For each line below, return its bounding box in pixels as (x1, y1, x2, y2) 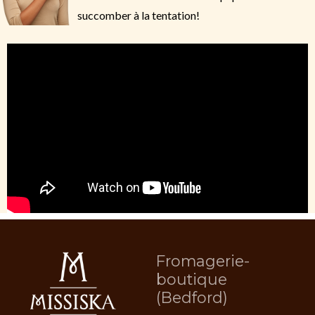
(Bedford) (155, 288, 228, 307)
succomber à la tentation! (77, 8, 200, 22)
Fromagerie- (155, 251, 250, 270)
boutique (155, 269, 227, 288)
